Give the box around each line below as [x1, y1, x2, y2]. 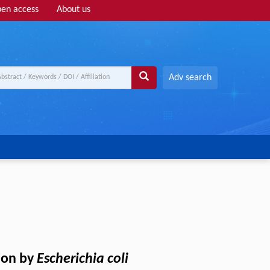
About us [57, 5, 90, 14]
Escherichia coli [37, 252, 128, 267]
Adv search [168, 72, 212, 83]
